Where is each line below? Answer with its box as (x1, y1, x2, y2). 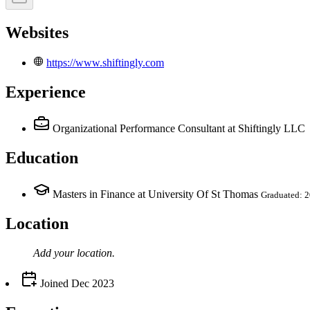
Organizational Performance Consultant (53, 122, 225, 135)
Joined (37, 277, 69, 289)
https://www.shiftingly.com (46, 57, 164, 69)
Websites (6, 24, 69, 42)
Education (6, 148, 78, 167)
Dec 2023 (71, 277, 114, 289)
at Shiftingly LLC (228, 122, 305, 135)
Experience (6, 83, 86, 102)
